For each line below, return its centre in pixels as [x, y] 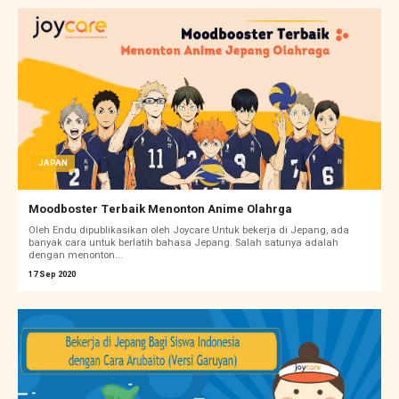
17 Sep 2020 [52, 275]
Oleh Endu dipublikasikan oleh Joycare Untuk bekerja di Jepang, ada [189, 231]
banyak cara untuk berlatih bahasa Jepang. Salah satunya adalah [183, 243]
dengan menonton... [76, 256]
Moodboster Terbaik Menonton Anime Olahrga [160, 209]
